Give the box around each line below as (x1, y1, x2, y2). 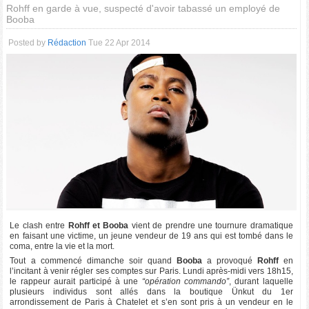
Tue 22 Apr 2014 (88, 38, 151, 48)
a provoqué (201, 255, 257, 266)
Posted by (8, 38, 48, 48)
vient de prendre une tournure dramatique (128, 220, 293, 230)
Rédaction (48, 38, 87, 48)
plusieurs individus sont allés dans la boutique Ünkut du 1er (10, 286, 293, 297)
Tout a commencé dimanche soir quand (10, 255, 172, 266)
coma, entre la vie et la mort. (10, 241, 115, 251)
